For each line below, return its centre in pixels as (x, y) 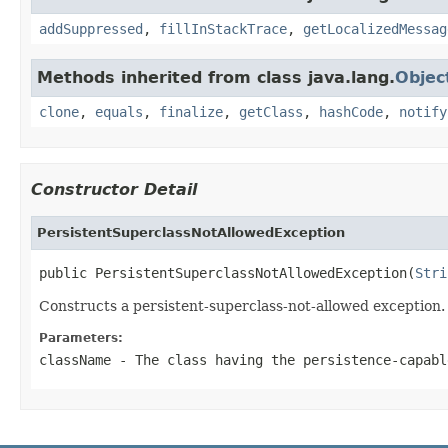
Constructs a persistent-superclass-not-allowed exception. (242, 305)
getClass (271, 111)
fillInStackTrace (223, 28)
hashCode (351, 111)
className (75, 359)
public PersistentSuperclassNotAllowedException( (227, 272)
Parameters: (81, 337)
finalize (191, 111)
